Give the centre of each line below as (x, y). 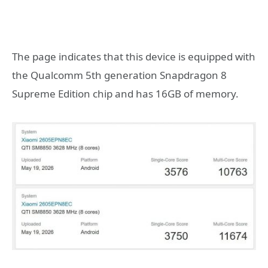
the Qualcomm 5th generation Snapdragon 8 (119, 75)
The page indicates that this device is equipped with (134, 56)
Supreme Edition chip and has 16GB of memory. (125, 93)
